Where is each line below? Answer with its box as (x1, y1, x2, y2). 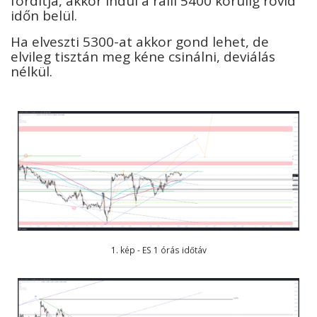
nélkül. (11, 62, 56, 81)
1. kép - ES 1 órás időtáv (110, 243, 207, 255)
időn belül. (11, 6, 81, 25)
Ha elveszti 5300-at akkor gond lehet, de (11, 32, 269, 51)
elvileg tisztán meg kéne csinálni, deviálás (11, 47, 275, 66)
